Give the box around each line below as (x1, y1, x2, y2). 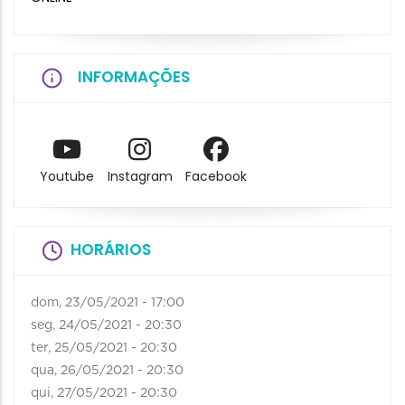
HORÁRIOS (71, 239, 151, 261)
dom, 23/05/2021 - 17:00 (31, 297, 184, 310)
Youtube (39, 167, 94, 186)
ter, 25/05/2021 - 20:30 (31, 342, 177, 355)
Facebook (185, 167, 248, 186)
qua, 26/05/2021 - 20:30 (31, 364, 184, 378)
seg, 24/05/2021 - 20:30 (31, 319, 182, 333)
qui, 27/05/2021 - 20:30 (31, 387, 177, 400)
